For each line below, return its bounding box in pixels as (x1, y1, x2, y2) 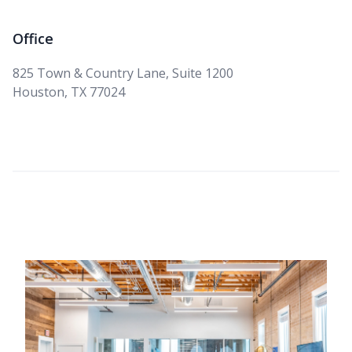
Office (13, 28, 53, 48)
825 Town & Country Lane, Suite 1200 (13, 64, 233, 82)
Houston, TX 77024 (13, 82, 125, 101)
